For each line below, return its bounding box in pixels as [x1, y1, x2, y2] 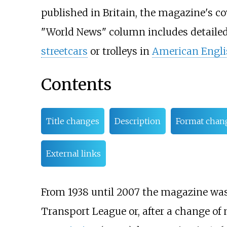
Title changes [46, 116, 99, 127]
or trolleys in [87, 45, 152, 58]
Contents [41, 74, 111, 95]
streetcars [41, 45, 88, 58]
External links [46, 148, 101, 159]
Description [114, 116, 161, 127]
